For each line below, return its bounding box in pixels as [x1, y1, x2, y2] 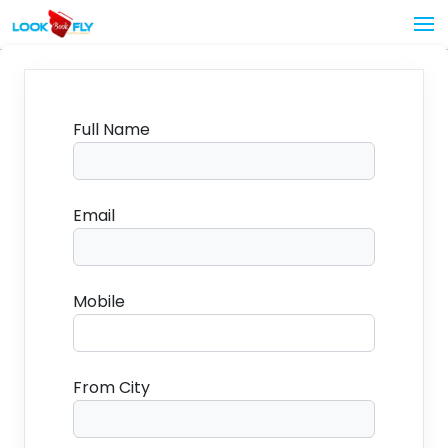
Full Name [73, 118, 150, 141]
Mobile [73, 290, 125, 313]
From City [73, 376, 150, 399]
